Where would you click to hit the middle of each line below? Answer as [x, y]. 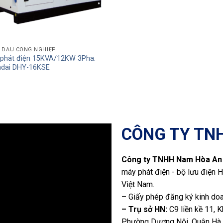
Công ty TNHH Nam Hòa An [172, 159]
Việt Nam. [138, 184]
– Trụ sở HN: [144, 209]
